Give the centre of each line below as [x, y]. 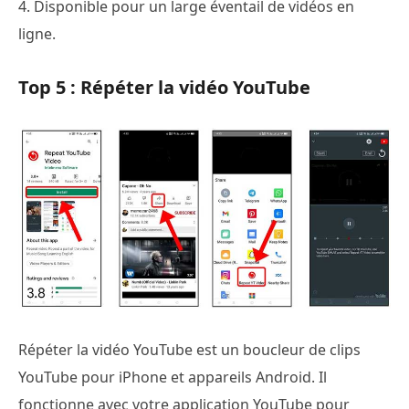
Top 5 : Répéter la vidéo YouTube [164, 87]
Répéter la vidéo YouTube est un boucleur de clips [189, 349]
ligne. [37, 33]
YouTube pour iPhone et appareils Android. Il [173, 377]
